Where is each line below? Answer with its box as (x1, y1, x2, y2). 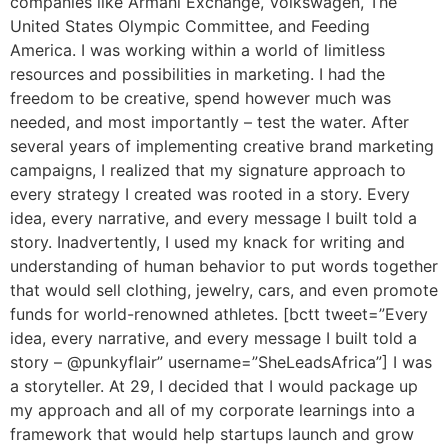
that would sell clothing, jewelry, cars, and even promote (10, 280, 438, 301)
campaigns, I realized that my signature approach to (10, 160, 406, 181)
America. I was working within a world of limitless (10, 40, 385, 61)
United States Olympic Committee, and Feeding (10, 16, 370, 37)
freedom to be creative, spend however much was (10, 88, 391, 109)
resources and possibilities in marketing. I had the (10, 64, 385, 85)
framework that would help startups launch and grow (10, 424, 414, 445)
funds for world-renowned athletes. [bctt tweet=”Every (10, 304, 428, 325)
